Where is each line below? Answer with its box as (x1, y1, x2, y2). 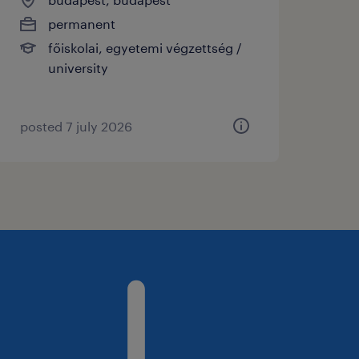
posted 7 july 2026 (19, 118, 132, 134)
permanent (47, 15, 115, 31)
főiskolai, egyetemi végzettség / (47, 39, 242, 55)
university (47, 59, 108, 75)
